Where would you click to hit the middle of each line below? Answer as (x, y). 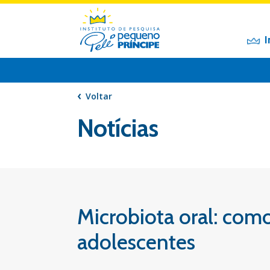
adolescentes (136, 242)
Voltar (99, 96)
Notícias (118, 128)
